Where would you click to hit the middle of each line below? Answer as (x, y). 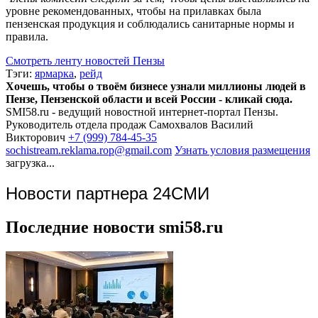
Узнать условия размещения (242, 150)
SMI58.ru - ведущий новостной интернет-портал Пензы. (142, 111)
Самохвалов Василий (201, 124)
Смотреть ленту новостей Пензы (85, 60)
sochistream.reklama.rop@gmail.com (89, 150)
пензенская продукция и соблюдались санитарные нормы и (150, 23)
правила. (27, 36)
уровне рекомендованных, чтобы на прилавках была (133, 11)
